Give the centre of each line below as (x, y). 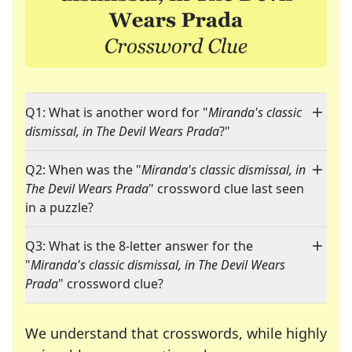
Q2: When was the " (83, 170)
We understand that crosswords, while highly (176, 334)
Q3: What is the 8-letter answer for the (139, 246)
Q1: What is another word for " (117, 113)
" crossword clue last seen (226, 189)
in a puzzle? (59, 208)
